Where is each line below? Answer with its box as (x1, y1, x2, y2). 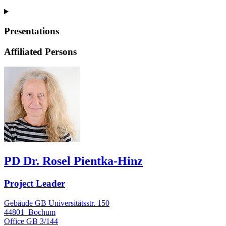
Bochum (28, 207, 55, 216)
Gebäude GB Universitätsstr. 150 (4, 198, 109, 207)
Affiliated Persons (4, 46, 77, 57)
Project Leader (4, 178, 65, 189)
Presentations (4, 25, 59, 36)
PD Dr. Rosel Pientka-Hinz (4, 154, 143, 168)
